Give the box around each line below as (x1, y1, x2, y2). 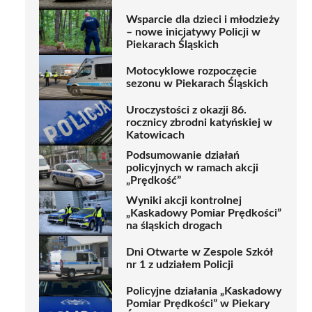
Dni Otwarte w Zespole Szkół (126, 247, 272, 258)
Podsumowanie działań (126, 150, 240, 162)
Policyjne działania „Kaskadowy (126, 286, 281, 297)
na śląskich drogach (126, 220, 222, 232)
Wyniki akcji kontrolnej (126, 195, 242, 207)
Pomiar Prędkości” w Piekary (126, 298, 270, 310)
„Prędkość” (126, 175, 181, 187)
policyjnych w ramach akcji (126, 162, 258, 174)
